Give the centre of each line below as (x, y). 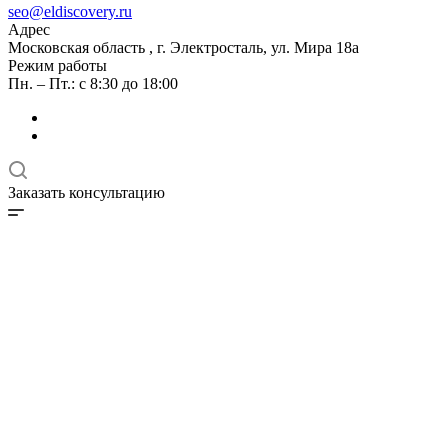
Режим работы (57, 65)
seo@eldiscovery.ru (70, 11)
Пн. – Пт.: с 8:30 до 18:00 (93, 83)
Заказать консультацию (86, 192)
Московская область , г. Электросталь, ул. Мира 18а (183, 47)
